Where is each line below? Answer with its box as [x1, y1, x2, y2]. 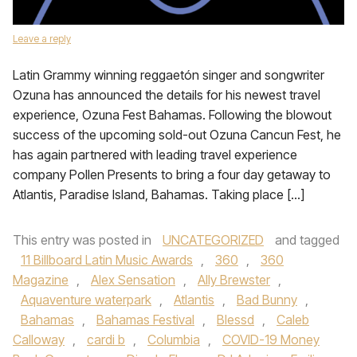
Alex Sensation [91, 272, 175, 288]
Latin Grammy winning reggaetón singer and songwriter [13, 67, 324, 83]
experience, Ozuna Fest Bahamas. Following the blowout [13, 107, 331, 123]
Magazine [13, 272, 69, 288]
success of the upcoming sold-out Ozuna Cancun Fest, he [13, 127, 341, 143]
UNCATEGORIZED [163, 232, 264, 248]
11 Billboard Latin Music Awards [21, 252, 193, 268]
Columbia [147, 331, 200, 347]
